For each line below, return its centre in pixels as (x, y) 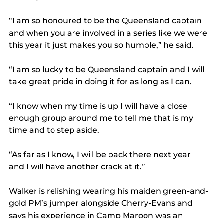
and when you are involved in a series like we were (109, 33)
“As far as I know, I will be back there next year (101, 155)
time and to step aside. (54, 130)
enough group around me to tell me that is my (102, 118)
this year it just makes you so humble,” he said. (101, 45)
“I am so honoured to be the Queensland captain (106, 21)
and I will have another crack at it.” (77, 167)
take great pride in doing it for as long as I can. (100, 82)
